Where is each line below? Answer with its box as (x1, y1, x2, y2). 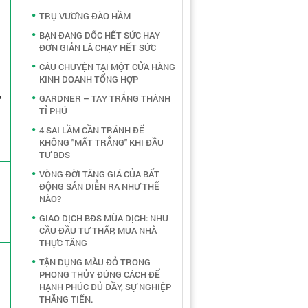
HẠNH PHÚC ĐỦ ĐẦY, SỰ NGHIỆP (39, 280, 171, 293)
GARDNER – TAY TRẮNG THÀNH (39, 92, 170, 104)
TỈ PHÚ (39, 104, 67, 117)
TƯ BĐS (39, 148, 70, 161)
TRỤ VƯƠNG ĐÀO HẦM (39, 10, 131, 22)
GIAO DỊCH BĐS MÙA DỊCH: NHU (39, 212, 168, 224)
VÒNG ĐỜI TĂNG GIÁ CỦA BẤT (39, 168, 159, 180)
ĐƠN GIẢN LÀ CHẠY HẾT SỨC (39, 41, 156, 54)
